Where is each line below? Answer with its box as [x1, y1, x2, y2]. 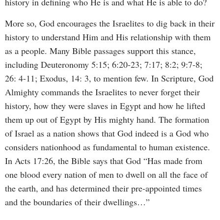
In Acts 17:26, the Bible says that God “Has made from [5, 154, 202, 166]
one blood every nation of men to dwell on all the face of [5, 168, 208, 180]
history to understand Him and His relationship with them [5, 30, 211, 43]
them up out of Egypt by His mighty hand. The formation [5, 113, 209, 125]
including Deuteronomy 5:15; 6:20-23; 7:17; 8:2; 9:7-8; [5, 58, 202, 70]
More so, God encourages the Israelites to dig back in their [5, 17, 215, 29]
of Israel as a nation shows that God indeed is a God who [5, 127, 209, 139]
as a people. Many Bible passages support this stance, [5, 44, 196, 56]
